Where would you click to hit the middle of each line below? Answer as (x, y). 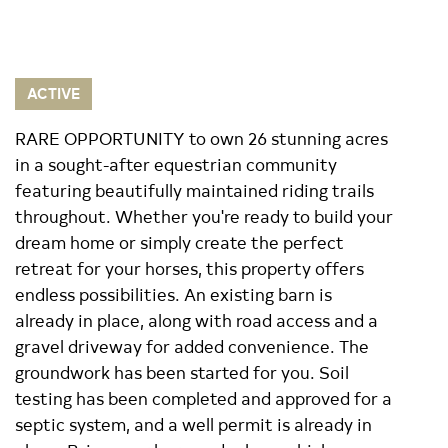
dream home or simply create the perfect (179, 241)
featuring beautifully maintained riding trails (194, 189)
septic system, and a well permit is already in (193, 423)
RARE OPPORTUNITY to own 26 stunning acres (201, 137)
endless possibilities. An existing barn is (173, 293)
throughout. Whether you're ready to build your (204, 215)
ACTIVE (53, 93)
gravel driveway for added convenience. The (192, 345)
